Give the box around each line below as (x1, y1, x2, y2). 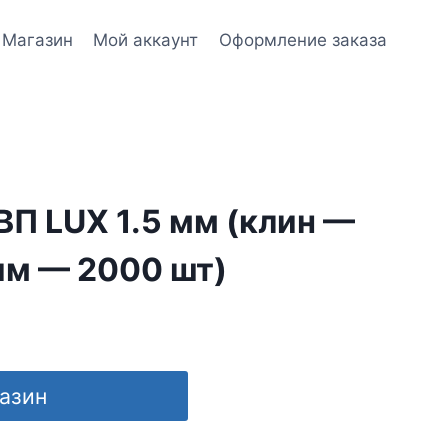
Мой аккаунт (93, 29, 199, 50)
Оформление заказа (218, 29, 387, 50)
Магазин (2, 29, 74, 50)
